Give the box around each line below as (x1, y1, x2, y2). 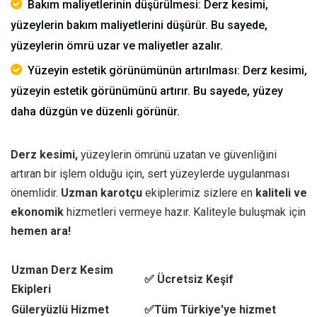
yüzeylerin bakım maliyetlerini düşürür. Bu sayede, (11, 18, 267, 32)
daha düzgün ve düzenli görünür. (11, 105, 180, 118)
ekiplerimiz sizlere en (142, 186, 255, 200)
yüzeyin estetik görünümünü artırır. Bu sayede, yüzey (11, 84, 283, 98)
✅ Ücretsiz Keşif (144, 272, 234, 286)
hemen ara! (11, 224, 71, 238)
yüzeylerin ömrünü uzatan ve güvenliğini (78, 148, 277, 161)
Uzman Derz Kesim (11, 263, 113, 277)
